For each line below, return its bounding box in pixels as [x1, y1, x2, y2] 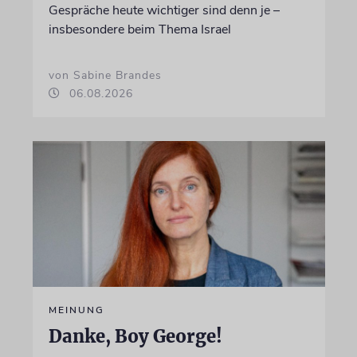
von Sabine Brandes [48, 67, 162, 83]
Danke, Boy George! [48, 325, 222, 347]
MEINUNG [48, 304, 104, 316]
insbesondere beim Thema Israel [48, 20, 231, 38]
